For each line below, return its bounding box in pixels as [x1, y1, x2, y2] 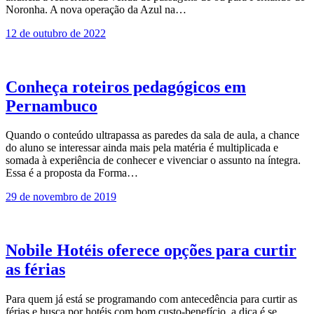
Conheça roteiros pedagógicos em [6, 77, 246, 96]
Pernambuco [6, 96, 97, 115]
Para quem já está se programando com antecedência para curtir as [6, 293, 297, 306]
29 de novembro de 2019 [6, 191, 116, 203]
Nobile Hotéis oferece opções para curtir [6, 241, 296, 260]
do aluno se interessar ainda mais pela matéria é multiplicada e [6, 142, 278, 154]
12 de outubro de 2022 [6, 27, 106, 39]
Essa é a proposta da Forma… [6, 167, 138, 179]
